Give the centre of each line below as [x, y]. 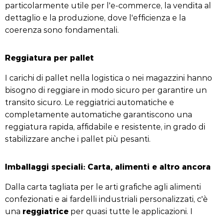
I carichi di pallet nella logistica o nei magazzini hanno [109, 77]
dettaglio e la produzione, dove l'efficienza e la [95, 17]
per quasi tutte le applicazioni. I [131, 211]
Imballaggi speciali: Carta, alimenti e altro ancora [108, 166]
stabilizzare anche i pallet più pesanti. [78, 139]
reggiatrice [45, 211]
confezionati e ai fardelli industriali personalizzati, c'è [106, 199]
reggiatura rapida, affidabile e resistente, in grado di [105, 126]
